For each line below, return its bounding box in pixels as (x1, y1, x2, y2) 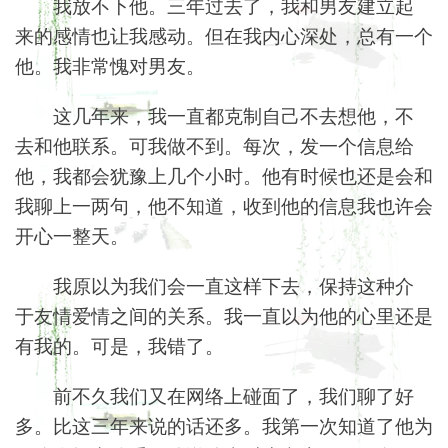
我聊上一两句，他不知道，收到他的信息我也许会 (15, 191, 433, 219)
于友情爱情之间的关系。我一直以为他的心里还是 (15, 301, 433, 329)
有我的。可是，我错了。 (15, 331, 224, 359)
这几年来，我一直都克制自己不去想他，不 (53, 101, 415, 129)
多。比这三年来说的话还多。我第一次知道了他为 (15, 411, 433, 439)
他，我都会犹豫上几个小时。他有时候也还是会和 (15, 161, 433, 189)
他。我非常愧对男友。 (15, 51, 205, 79)
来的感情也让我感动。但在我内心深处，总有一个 (15, 21, 433, 49)
